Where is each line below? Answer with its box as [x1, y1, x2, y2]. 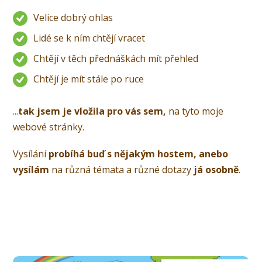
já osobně [191, 163, 239, 176]
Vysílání [13, 147, 49, 160]
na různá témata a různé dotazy [51, 163, 192, 176]
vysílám [13, 163, 52, 176]
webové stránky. [13, 120, 87, 133]
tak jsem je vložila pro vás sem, [18, 104, 169, 118]
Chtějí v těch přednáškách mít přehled [33, 52, 199, 65]
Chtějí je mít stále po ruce [33, 73, 144, 86]
